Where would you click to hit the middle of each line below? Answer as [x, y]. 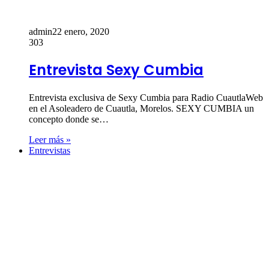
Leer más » [50, 140]
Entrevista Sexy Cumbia [116, 70]
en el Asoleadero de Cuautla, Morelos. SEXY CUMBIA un [141, 109]
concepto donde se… [69, 119]
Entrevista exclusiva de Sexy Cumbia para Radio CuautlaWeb [146, 98]
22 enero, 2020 [81, 31]
